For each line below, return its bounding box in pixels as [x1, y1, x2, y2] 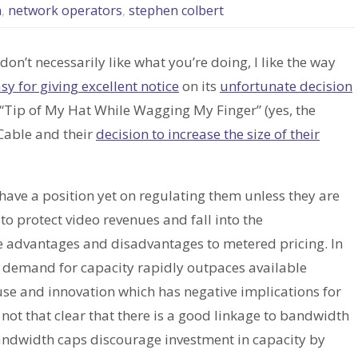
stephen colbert [128, 2, 224, 20]
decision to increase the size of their [96, 125, 320, 144]
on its [179, 77, 220, 96]
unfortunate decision [220, 77, 352, 96]
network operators [7, 2, 122, 20]
